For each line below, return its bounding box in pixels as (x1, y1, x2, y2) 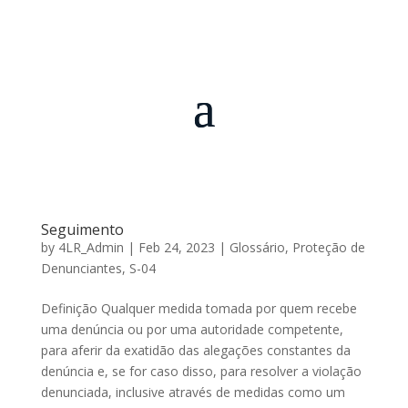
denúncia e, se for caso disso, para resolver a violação (40, 362, 362, 380)
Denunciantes (40, 260, 122, 277)
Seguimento (40, 219, 124, 240)
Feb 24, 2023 (138, 239, 215, 256)
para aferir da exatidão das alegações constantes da (40, 342, 351, 359)
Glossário (229, 239, 285, 256)
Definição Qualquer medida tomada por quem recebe (40, 300, 357, 317)
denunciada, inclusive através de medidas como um (40, 383, 345, 401)
